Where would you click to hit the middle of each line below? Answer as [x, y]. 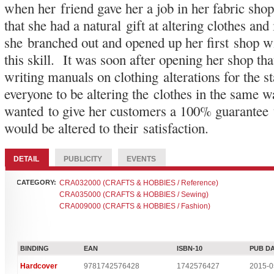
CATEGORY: [37, 182]
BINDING [35, 248]
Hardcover [39, 266]
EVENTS [142, 159]
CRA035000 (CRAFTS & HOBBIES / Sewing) [134, 194]
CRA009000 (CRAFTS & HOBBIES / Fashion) [135, 206]
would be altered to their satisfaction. [107, 128]
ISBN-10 [190, 248]
